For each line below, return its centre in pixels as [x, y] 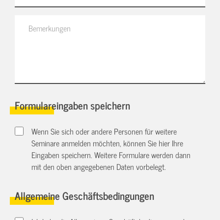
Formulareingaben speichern [72, 105]
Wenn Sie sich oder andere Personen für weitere [104, 131]
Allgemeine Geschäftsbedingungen [84, 195]
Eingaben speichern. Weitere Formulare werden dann [111, 155]
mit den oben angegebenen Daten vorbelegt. [99, 166]
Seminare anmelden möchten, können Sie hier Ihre [108, 143]
